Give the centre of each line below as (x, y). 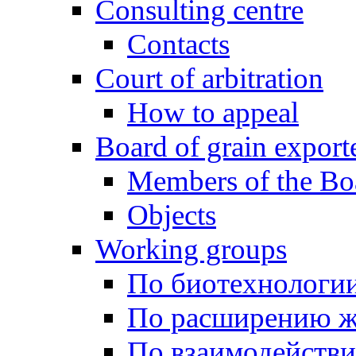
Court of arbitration (209, 78)
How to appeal (213, 112)
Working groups (191, 249)
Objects (172, 215)
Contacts (178, 44)
